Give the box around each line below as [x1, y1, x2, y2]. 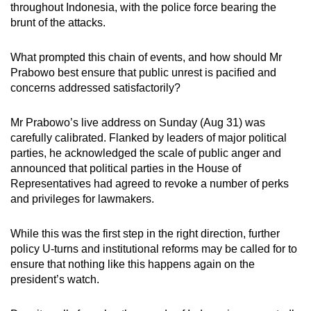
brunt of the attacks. [10, 16, 106, 28]
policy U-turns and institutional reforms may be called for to [10, 242, 297, 255]
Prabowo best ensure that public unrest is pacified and [10, 66, 276, 78]
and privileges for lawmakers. [10, 192, 154, 205]
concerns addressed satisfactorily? [10, 81, 180, 94]
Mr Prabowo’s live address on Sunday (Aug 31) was [10, 116, 265, 128]
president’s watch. [10, 273, 99, 285]
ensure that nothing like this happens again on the [10, 258, 255, 270]
